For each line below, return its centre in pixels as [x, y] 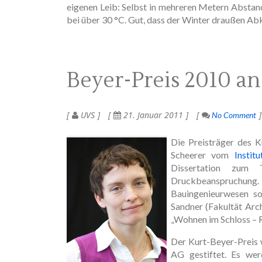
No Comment [233, 115]
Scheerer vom [203, 154]
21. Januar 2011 [152, 115]
